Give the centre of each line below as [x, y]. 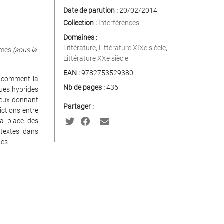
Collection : [80, 23]
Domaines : [80, 37]
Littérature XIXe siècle [132, 48]
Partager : [78, 106]
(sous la [24, 50]
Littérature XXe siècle [96, 58]
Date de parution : [90, 10]
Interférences [119, 23]
